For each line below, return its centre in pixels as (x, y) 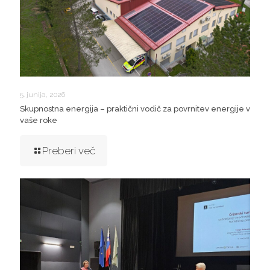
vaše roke (39, 121)
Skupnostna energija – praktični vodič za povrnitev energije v (135, 109)
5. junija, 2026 (42, 95)
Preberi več (69, 151)
